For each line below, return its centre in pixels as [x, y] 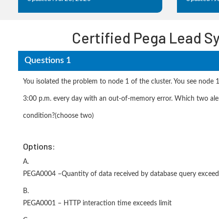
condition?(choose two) [58, 116]
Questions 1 [47, 60]
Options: [39, 146]
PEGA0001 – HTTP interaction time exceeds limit [97, 203]
